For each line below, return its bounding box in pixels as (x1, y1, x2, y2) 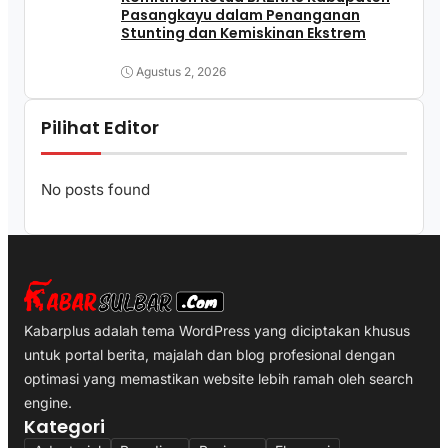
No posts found (41, 179, 150, 199)
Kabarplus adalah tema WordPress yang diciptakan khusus (24, 322, 410, 340)
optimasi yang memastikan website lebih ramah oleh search (24, 370, 413, 388)
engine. (24, 394, 72, 412)
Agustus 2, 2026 (136, 64, 226, 80)
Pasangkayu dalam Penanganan (121, 5, 360, 26)
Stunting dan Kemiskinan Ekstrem (121, 23, 366, 44)
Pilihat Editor (41, 115, 159, 141)
